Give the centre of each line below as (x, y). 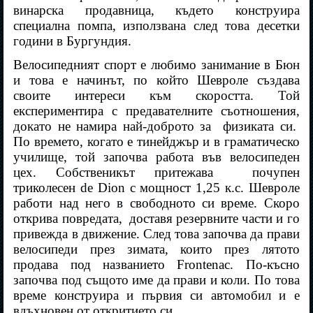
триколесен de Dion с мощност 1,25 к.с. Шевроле (156, 188)
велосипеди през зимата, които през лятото (156, 249)
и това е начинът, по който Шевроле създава (156, 80)
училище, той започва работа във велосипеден (156, 157)
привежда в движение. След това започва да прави (156, 234)
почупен (276, 173)
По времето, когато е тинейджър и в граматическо (156, 142)
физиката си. (260, 126)
